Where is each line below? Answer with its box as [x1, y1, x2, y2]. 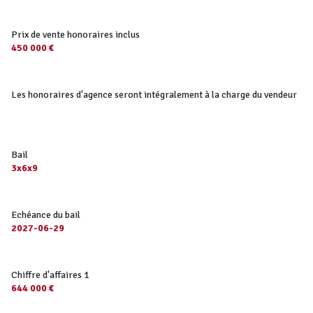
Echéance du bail [11, 208, 80, 221]
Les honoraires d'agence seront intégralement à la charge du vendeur [11, 88, 297, 101]
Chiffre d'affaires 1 [11, 268, 89, 281]
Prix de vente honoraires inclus [11, 28, 140, 41]
